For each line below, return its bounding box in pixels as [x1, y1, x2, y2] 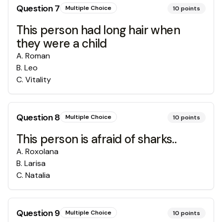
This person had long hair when [16, 22, 180, 38]
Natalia [25, 170, 50, 180]
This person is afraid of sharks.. [16, 131, 177, 147]
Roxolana [25, 146, 58, 157]
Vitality [25, 74, 51, 85]
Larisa [24, 158, 46, 168]
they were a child [16, 36, 107, 51]
